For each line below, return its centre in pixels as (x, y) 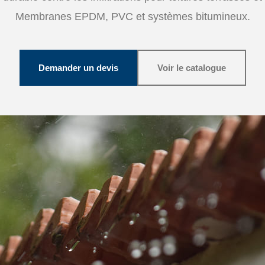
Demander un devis (78, 68)
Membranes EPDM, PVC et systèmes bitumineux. (132, 16)
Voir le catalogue (191, 68)
